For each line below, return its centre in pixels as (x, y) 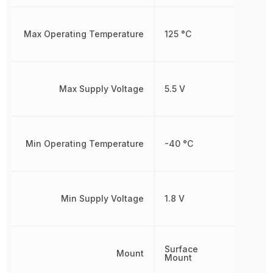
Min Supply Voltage (102, 198)
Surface (181, 249)
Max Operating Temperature (83, 34)
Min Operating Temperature (84, 143)
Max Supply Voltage (101, 88)
